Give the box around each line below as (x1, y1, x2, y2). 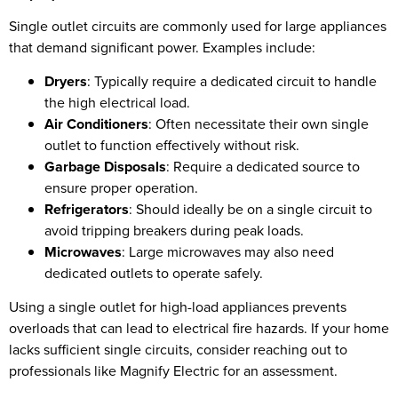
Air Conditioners (44, 113, 148, 134)
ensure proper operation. (44, 177, 198, 198)
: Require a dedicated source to (166, 155, 360, 177)
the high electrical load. (44, 92, 190, 113)
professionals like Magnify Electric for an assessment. (9, 361, 338, 382)
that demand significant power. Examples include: (9, 36, 315, 58)
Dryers (44, 70, 87, 92)
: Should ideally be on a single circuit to (129, 198, 372, 219)
